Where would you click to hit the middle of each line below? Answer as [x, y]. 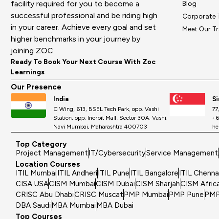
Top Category [41, 144]
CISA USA [32, 184]
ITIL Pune [114, 173]
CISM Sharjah [158, 184]
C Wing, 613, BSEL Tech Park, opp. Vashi [106, 109]
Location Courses [48, 164]
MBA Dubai [115, 206]
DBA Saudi [33, 206]
